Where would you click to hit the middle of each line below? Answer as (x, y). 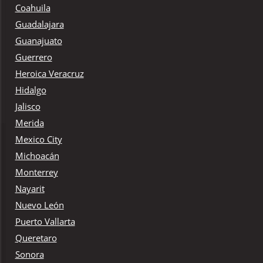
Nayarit (30, 189)
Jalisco (28, 107)
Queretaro (36, 238)
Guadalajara (39, 24)
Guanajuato (38, 41)
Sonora (29, 254)
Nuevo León (39, 205)
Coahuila (33, 8)
